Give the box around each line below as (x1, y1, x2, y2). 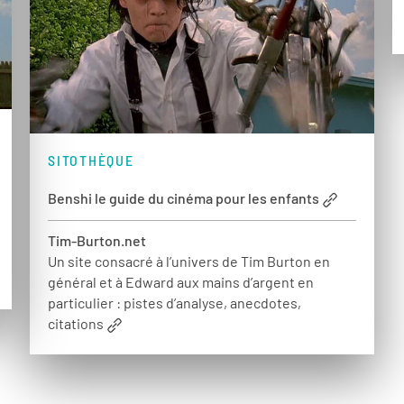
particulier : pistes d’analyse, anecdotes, (48, 293, 302, 311)
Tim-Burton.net (48, 231, 147, 249)
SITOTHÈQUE (48, 151, 134, 170)
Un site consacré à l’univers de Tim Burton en (48, 252, 331, 270)
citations (48, 314, 105, 332)
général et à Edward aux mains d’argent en (48, 272, 315, 290)
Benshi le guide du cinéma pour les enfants (48, 189, 320, 207)
